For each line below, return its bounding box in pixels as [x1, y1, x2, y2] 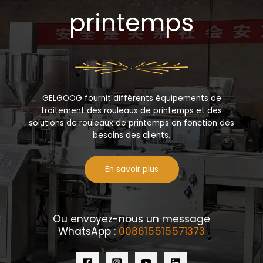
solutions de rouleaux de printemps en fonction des [29, 117, 234, 129]
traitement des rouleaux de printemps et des [41, 105, 222, 117]
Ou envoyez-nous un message [53, 212, 210, 227]
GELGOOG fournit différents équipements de [42, 93, 221, 104]
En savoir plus [104, 164, 159, 176]
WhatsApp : [58, 224, 119, 239]
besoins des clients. [93, 130, 170, 141]
